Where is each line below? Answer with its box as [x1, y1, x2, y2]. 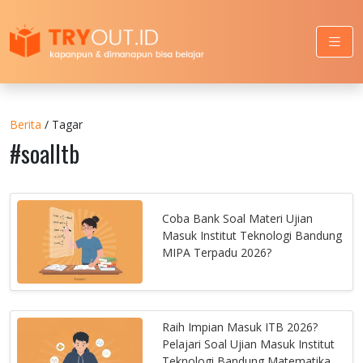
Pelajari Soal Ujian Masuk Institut [162, 336, 335, 352]
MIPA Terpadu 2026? [162, 244, 272, 260]
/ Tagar [41, 116, 83, 132]
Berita [10, 116, 41, 132]
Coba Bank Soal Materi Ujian [162, 210, 314, 226]
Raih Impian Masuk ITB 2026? [162, 319, 318, 335]
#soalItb [10, 135, 79, 170]
